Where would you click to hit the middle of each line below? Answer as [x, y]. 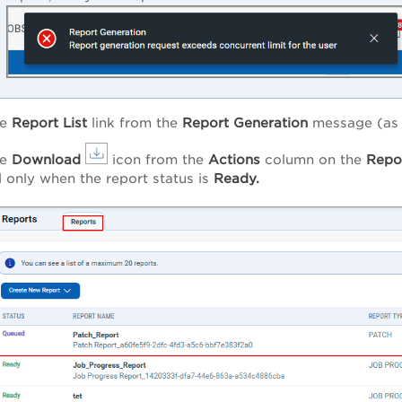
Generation [271, 122]
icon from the [158, 160]
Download [46, 160]
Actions [234, 160]
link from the [135, 122]
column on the [315, 160]
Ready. [236, 179]
